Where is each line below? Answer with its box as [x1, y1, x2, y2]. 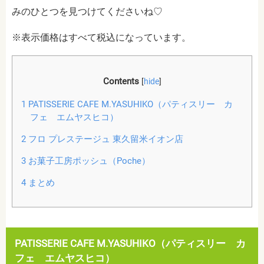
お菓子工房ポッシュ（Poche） [25, 155, 150, 166]
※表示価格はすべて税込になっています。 [12, 31, 191, 43]
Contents [103, 75, 139, 87]
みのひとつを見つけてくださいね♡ [12, 5, 163, 17]
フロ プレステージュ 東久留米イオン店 [25, 133, 183, 144]
